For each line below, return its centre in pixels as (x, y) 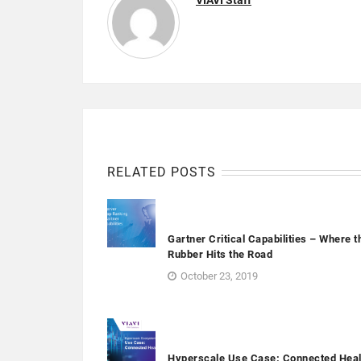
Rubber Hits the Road (220, 255)
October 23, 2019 (219, 276)
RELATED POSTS (162, 172)
